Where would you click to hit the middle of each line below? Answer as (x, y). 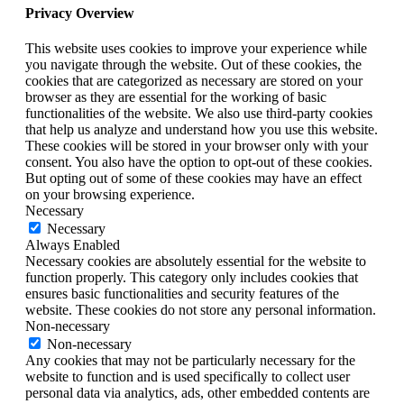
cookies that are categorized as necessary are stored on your (194, 81)
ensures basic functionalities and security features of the (182, 294)
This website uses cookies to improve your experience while (196, 48)
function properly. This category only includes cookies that (192, 277)
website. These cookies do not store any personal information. (201, 310)
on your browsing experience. (110, 194)
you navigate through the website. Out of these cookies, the (193, 64)
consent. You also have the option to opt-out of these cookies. (199, 162)
